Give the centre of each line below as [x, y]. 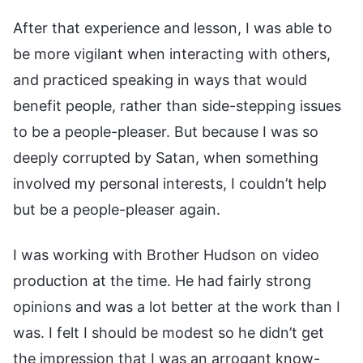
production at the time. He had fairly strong [162, 280]
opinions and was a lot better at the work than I [177, 306]
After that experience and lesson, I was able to [173, 28]
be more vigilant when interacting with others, [172, 53]
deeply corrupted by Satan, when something [166, 157]
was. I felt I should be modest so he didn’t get [169, 332]
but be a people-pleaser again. [117, 209]
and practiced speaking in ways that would [160, 79]
